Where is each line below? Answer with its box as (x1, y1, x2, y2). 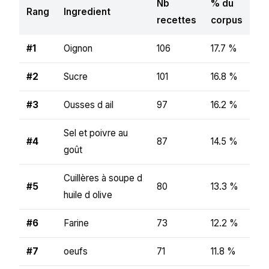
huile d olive (64, 189, 112, 201)
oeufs (64, 245, 88, 257)
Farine (64, 217, 89, 229)
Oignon (64, 42, 92, 54)
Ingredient (64, 5, 110, 17)
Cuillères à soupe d (64, 172, 142, 184)
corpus (211, 14, 243, 26)
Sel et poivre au (64, 127, 128, 139)
